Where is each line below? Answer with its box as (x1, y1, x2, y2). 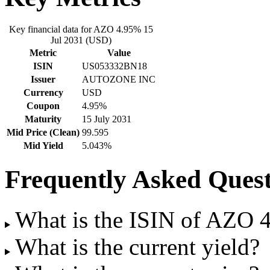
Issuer (31, 74, 55, 84)
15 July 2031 (82, 113, 131, 124)
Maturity (25, 113, 61, 124)
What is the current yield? (14, 234, 260, 260)
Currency (23, 87, 63, 98)
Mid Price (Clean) (7, 127, 80, 137)
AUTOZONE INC (82, 74, 155, 84)
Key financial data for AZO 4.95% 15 (9, 24, 153, 34)
